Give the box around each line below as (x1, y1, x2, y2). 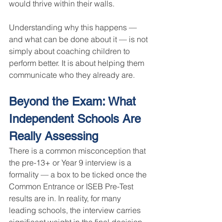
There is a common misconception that (9, 146, 148, 156)
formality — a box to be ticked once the (9, 169, 149, 180)
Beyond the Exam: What (9, 95, 139, 109)
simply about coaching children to (9, 46, 132, 56)
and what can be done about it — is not (9, 34, 150, 45)
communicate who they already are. (9, 70, 135, 80)
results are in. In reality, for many (9, 193, 123, 204)
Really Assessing (9, 129, 98, 143)
